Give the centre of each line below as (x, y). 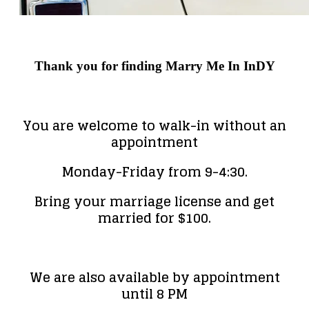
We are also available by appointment (154, 278)
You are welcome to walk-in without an (154, 126)
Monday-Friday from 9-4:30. (154, 172)
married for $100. (154, 218)
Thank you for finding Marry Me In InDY (154, 66)
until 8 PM (154, 294)
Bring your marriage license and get (154, 202)
